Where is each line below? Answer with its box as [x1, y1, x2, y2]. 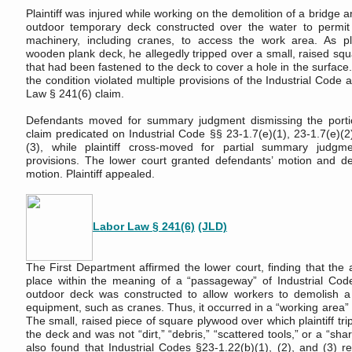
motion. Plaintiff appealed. [26, 167, 155, 180]
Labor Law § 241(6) [93, 220, 195, 233]
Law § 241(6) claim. [26, 87, 124, 100]
